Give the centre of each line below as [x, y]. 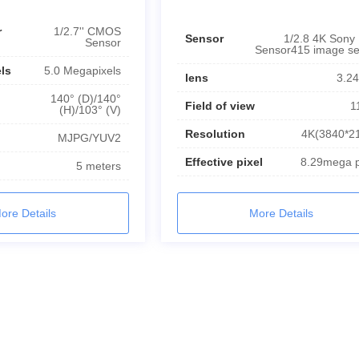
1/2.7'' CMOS [87, 31]
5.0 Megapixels [82, 70]
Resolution [215, 133]
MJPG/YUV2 [89, 137]
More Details [282, 213]
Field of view [220, 105]
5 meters [98, 165]
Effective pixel [224, 161]
